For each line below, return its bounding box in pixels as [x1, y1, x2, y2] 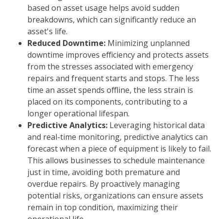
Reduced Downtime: [27, 37, 106, 48]
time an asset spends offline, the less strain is [27, 84, 193, 95]
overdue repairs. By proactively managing [27, 178, 180, 189]
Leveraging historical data [109, 119, 205, 131]
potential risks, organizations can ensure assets [27, 190, 203, 201]
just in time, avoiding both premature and [27, 166, 180, 177]
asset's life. [27, 25, 67, 37]
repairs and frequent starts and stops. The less [27, 72, 199, 84]
